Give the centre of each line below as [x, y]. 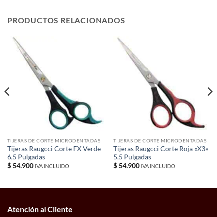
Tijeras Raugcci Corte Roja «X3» [161, 149]
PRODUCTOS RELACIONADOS [66, 20]
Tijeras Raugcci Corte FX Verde [54, 149]
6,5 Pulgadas [26, 157]
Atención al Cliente [40, 209]
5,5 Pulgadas [132, 157]
